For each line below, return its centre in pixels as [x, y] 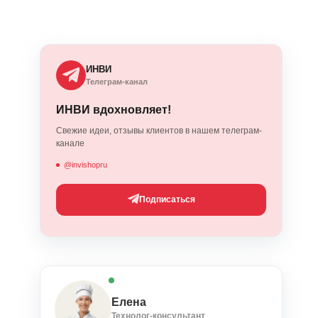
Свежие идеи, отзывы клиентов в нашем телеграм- [159, 130]
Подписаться [167, 199]
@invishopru [86, 164]
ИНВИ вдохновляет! [114, 109]
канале [70, 143]
